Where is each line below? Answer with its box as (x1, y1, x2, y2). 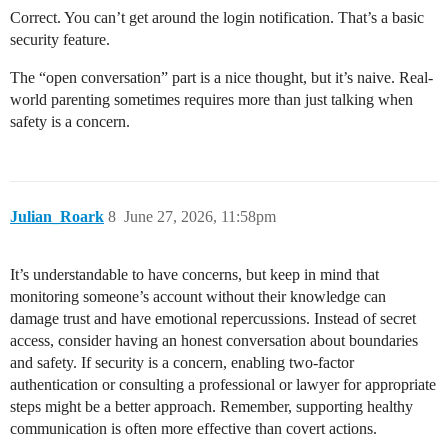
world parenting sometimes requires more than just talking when (10, 91, 413, 109)
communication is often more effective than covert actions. (10, 420, 377, 438)
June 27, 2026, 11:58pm (124, 208, 276, 226)
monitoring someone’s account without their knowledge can (10, 288, 386, 306)
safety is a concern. (10, 113, 130, 131)
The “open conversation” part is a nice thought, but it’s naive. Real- (10, 69, 433, 87)
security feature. (10, 31, 110, 49)
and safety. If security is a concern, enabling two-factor (10, 354, 354, 372)
